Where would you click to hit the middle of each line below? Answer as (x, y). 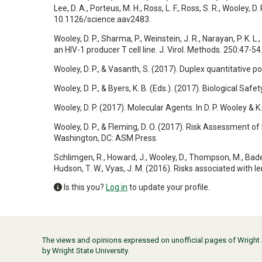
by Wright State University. (86, 250)
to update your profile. (169, 187)
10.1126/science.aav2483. (102, 19)
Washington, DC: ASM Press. (106, 138)
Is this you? (84, 187)
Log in (117, 187)
